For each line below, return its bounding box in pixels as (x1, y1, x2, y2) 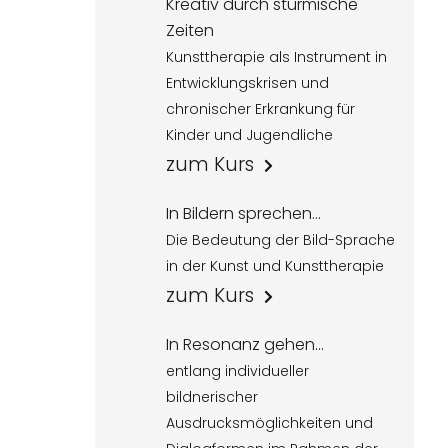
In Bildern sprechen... (166, 202, 322, 225)
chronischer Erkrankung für (166, 99, 356, 119)
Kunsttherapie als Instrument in (166, 47, 388, 67)
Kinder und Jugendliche (166, 125, 334, 145)
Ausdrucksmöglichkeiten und (166, 413, 374, 433)
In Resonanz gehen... (166, 333, 325, 356)
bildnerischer (166, 387, 259, 407)
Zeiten (166, 19, 215, 42)
